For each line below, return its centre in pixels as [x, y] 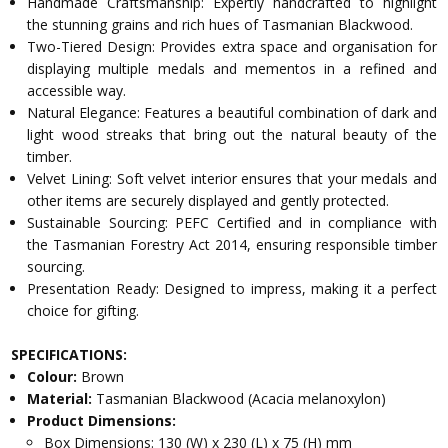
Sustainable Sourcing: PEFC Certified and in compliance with [232, 222]
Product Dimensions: [102, 421]
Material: [62, 399]
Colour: [54, 377]
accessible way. [77, 90]
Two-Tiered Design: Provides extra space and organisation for [232, 46]
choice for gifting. [83, 310]
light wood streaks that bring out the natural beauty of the [232, 134]
